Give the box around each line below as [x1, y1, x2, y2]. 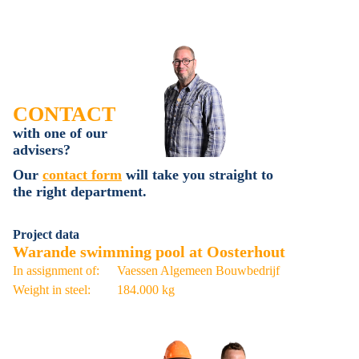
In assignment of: [13, 264, 99, 277]
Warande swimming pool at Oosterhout [13, 243, 285, 260]
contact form [42, 167, 122, 183]
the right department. [13, 184, 147, 200]
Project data [13, 228, 79, 241]
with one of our [13, 125, 107, 141]
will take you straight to [122, 167, 273, 183]
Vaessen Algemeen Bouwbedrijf [117, 264, 280, 277]
